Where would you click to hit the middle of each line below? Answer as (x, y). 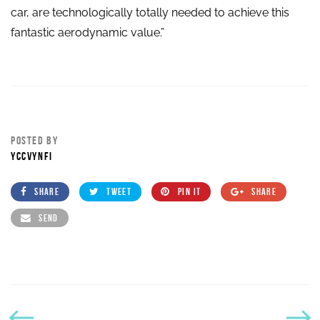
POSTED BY (35, 140)
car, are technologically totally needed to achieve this (150, 12)
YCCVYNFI (32, 156)
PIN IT (190, 191)
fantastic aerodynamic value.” (87, 32)
